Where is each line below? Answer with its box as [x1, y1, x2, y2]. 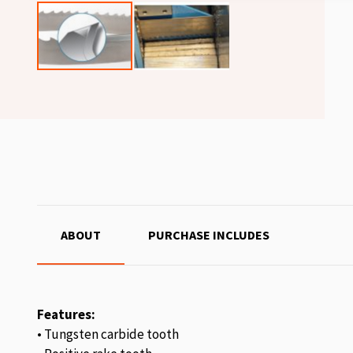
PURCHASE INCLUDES [148, 227, 269, 243]
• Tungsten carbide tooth [37, 325, 179, 343]
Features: [37, 306, 95, 323]
